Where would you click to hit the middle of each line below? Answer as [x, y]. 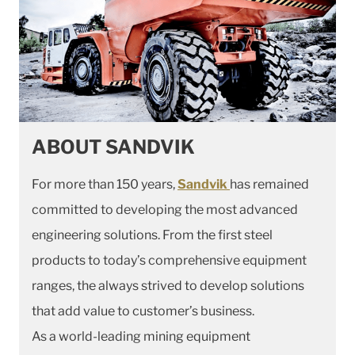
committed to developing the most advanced [165, 210]
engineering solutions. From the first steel [152, 235]
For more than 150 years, [105, 185]
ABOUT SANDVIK [113, 147]
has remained [269, 185]
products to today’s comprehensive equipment [169, 261]
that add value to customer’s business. [143, 311]
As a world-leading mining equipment [141, 337]
